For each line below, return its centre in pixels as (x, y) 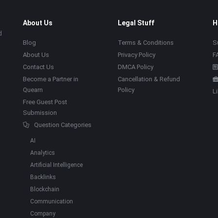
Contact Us (38, 67)
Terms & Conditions (146, 43)
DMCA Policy (136, 67)
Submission (40, 113)
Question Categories (63, 125)
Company (43, 214)
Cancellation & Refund (149, 79)
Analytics (43, 153)
